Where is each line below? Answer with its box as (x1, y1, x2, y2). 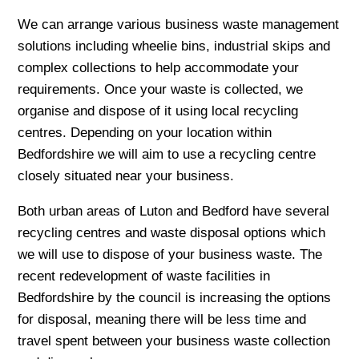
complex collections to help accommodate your (18, 60, 300, 76)
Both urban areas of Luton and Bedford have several (18, 203, 330, 219)
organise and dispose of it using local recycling (18, 103, 299, 119)
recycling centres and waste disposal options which (18, 224, 326, 240)
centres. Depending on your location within (18, 125, 272, 141)
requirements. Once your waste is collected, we (18, 82, 304, 98)
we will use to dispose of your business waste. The (18, 246, 323, 262)
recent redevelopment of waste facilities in (18, 268, 271, 284)
